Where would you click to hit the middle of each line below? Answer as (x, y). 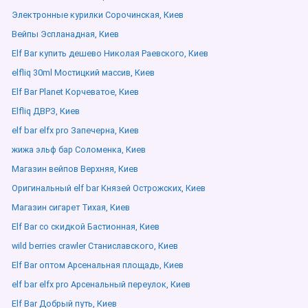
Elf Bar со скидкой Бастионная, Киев (86, 227)
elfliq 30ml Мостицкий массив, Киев (83, 73)
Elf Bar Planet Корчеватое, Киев (75, 92)
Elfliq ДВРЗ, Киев (46, 111)
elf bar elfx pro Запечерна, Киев (75, 130)
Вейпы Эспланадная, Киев (65, 34)
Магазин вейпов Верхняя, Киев (75, 169)
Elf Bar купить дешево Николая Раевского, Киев (110, 53)
